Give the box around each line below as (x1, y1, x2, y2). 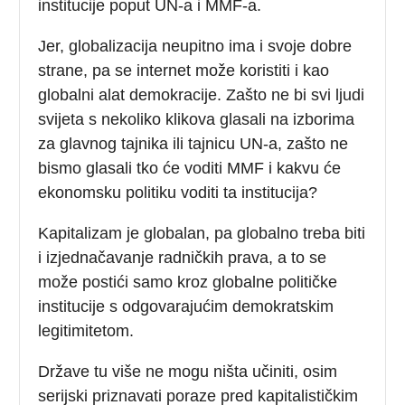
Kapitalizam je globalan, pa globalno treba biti (38, 223, 366, 242)
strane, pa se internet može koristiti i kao (38, 61, 330, 80)
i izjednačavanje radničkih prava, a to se (38, 248, 327, 267)
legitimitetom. (38, 321, 135, 340)
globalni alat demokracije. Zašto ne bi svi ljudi (38, 85, 365, 104)
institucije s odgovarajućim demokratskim (38, 297, 334, 316)
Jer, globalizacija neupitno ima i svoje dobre (38, 36, 353, 55)
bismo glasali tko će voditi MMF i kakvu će (38, 158, 342, 177)
